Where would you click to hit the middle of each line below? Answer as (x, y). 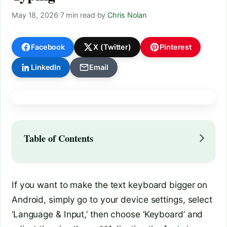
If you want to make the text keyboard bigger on (110, 185)
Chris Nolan (127, 15)
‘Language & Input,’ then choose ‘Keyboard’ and (107, 214)
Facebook (48, 47)
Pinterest (176, 47)
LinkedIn (46, 67)
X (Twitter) (112, 47)
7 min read (78, 15)
